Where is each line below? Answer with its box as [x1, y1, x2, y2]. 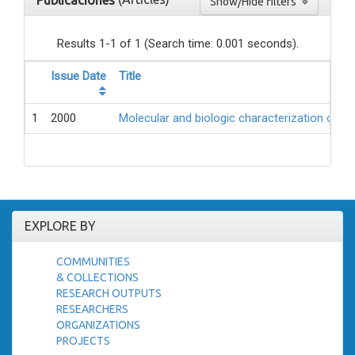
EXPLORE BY [25, 219, 96, 234]
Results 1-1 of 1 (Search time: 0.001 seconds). [56, 36, 299, 52]
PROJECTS [56, 334, 110, 348]
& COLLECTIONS [56, 271, 139, 284]
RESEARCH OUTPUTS [56, 287, 162, 300]
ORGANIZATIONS [56, 319, 140, 332]
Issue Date [51, 69, 106, 84]
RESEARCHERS [56, 303, 128, 316]
